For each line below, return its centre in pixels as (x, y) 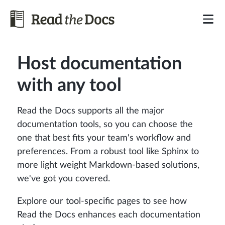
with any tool (69, 86)
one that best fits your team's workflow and (104, 138)
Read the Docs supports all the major (91, 111)
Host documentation (99, 64)
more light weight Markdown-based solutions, (108, 165)
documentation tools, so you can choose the (105, 125)
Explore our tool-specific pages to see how (102, 202)
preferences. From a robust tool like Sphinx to (108, 152)
